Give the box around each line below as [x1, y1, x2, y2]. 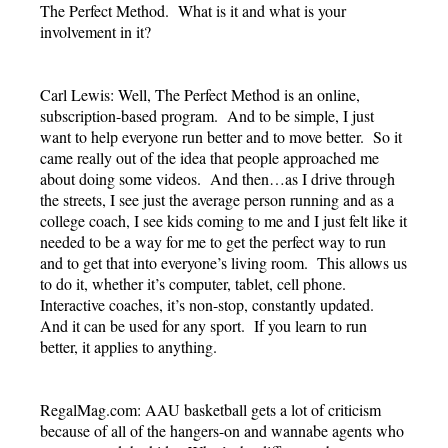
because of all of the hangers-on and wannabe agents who [40, 419, 404, 441]
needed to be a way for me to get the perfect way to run [40, 230, 386, 252]
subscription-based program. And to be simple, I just [40, 104, 374, 126]
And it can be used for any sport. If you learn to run [40, 314, 367, 336]
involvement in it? [40, 20, 151, 42]
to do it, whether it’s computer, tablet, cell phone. [40, 272, 351, 294]
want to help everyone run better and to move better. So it [40, 125, 402, 147]
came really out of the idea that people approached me [40, 146, 379, 168]
